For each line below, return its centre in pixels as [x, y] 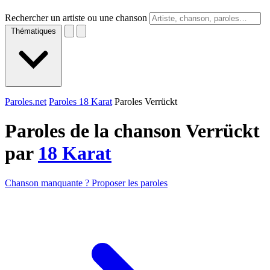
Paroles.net [26, 102]
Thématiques [33, 31]
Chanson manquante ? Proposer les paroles [86, 183]
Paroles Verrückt [146, 102]
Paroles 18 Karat [80, 102]
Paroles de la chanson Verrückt [132, 131]
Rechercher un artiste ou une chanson [76, 18]
